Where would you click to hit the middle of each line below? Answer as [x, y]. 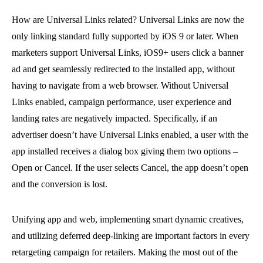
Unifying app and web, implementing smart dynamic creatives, [128, 219]
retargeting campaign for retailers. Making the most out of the [125, 252]
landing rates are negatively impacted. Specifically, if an [114, 118]
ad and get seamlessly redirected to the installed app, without [123, 69]
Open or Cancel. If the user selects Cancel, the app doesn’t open [130, 168]
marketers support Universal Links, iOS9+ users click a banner [128, 53]
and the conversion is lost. [60, 184]
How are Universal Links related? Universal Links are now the [128, 20]
